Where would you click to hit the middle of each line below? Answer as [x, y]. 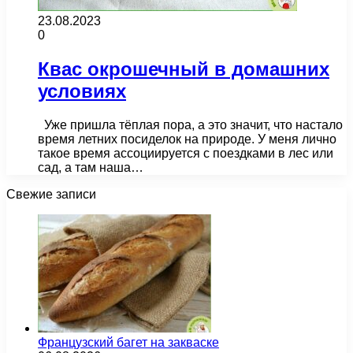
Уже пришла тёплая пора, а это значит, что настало [190, 124]
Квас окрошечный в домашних [184, 69]
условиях [82, 91]
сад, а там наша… [91, 167]
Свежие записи [51, 194]
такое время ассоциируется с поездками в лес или [186, 153]
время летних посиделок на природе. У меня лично [187, 139]
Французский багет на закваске [128, 342]
